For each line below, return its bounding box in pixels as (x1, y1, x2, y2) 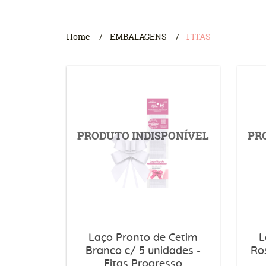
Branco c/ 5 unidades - (85, 245, 201, 256)
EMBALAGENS (110, 31, 167, 42)
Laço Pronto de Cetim (88, 232, 198, 243)
